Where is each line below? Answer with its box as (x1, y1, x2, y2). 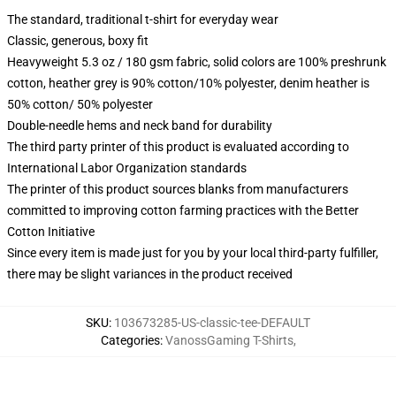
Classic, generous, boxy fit (7, 34, 148, 48)
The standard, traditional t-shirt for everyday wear (7, 12, 278, 27)
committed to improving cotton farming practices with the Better (7, 203, 359, 217)
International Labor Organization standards (7, 161, 247, 175)
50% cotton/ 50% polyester (7, 97, 153, 111)
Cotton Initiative (7, 225, 95, 239)
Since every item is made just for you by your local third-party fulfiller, (7, 246, 378, 260)
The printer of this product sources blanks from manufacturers (7, 182, 348, 196)
